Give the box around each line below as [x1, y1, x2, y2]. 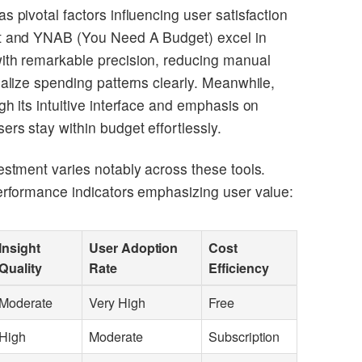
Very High [89, 293, 145, 313]
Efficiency [208, 259, 269, 278]
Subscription [208, 327, 280, 347]
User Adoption [89, 238, 179, 258]
